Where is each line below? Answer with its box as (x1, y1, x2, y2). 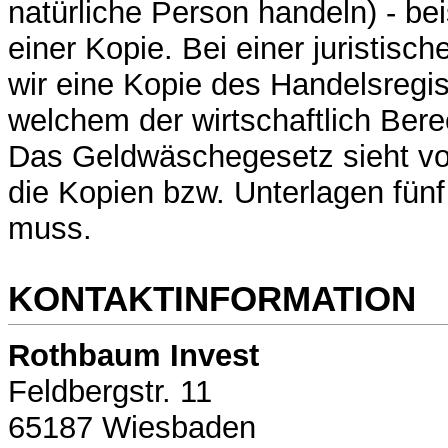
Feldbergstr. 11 (8, 374, 212, 410)
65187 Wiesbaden (8, 410, 256, 446)
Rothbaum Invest (8, 338, 259, 374)
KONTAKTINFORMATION (8, 278, 416, 318)
